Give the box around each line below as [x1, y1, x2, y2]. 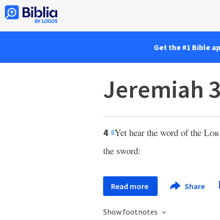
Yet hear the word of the [114, 126, 204, 138]
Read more [111, 181, 150, 191]
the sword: [103, 144, 140, 157]
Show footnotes [103, 207, 159, 217]
